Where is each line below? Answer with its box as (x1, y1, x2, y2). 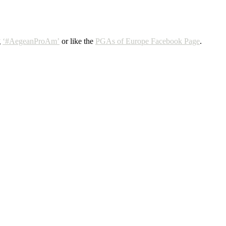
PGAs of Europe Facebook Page (95, 37, 200, 46)
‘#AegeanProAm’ (3, 37, 60, 46)
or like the (60, 37, 95, 46)
